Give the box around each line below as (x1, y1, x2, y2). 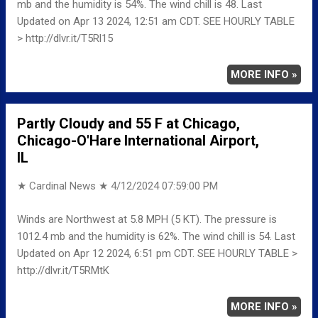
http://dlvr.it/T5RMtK (17, 263, 109, 277)
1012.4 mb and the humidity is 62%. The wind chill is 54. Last (17, 229, 295, 243)
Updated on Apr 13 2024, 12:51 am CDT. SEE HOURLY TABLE (17, 15, 295, 28)
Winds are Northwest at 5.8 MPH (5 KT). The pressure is (17, 212, 277, 226)
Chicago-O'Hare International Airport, (17, 132, 259, 150)
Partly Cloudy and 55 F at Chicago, (17, 115, 240, 133)
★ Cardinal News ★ (17, 180, 111, 193)
